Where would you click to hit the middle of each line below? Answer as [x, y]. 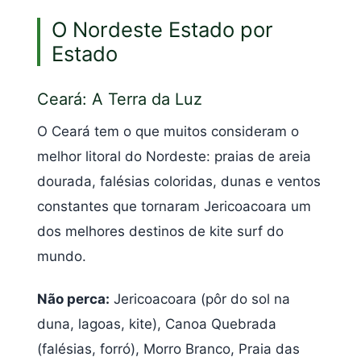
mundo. [62, 256]
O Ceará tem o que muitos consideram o [168, 131]
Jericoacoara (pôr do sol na [200, 299]
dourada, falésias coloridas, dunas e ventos [179, 181]
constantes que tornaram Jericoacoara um [174, 206]
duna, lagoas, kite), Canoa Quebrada [157, 324]
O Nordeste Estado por [162, 30]
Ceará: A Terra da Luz [120, 100]
